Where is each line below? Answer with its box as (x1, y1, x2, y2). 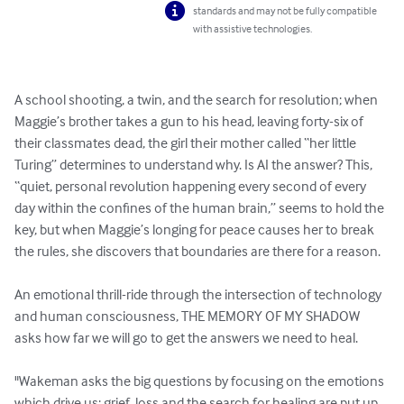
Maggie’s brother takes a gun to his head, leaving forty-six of (14, 112, 366, 131)
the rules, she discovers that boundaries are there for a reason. (14, 242, 381, 261)
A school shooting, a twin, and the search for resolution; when (14, 90, 381, 109)
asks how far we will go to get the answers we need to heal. (14, 328, 358, 347)
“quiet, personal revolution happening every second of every (14, 177, 369, 196)
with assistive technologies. (193, 22, 313, 36)
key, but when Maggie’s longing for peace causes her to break (14, 220, 377, 239)
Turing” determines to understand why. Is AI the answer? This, (14, 155, 375, 174)
